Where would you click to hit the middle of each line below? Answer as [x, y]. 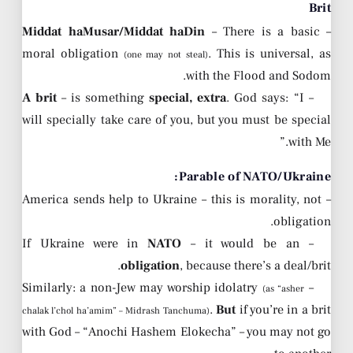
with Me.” [310, 141]
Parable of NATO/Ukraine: [255, 176]
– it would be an [240, 244]
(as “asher [283, 289]
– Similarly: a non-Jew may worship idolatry [309, 288]
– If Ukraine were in [306, 244]
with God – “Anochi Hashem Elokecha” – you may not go [176, 332]
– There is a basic [262, 31]
